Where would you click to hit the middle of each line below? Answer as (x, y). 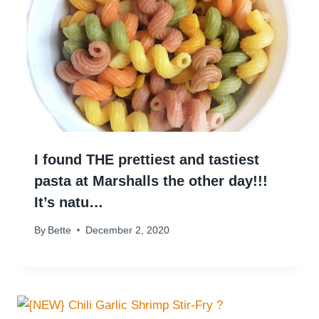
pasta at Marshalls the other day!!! (151, 181)
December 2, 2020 (128, 230)
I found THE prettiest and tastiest (147, 160)
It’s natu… (69, 203)
